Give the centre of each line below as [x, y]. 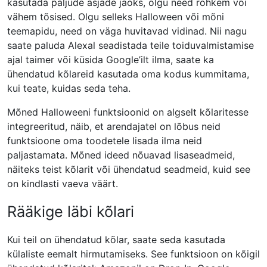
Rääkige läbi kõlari [71, 212]
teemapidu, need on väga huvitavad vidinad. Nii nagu [127, 31]
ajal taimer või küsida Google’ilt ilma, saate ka [111, 60]
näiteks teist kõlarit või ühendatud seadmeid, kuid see [129, 169]
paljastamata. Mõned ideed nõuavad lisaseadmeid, [121, 155]
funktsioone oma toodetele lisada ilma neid [105, 141]
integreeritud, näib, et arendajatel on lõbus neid [114, 126]
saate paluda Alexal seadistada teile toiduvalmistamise [131, 45]
